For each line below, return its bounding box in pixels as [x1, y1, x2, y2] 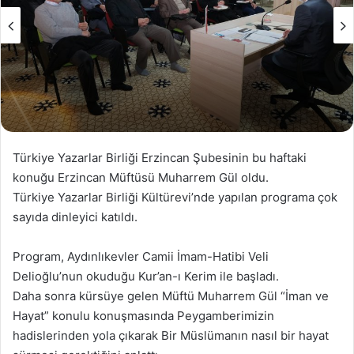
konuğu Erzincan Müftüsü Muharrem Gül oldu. [13, 169, 269, 185]
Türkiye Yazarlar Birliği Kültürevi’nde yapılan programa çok [13, 189, 337, 205]
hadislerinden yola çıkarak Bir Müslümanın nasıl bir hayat [13, 327, 329, 343]
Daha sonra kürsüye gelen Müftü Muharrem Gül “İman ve [13, 288, 329, 303]
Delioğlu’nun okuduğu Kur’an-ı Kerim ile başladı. [13, 268, 279, 284]
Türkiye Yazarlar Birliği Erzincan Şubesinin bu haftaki [13, 149, 307, 165]
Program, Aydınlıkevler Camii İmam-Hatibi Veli [13, 248, 269, 264]
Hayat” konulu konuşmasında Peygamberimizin [13, 307, 274, 323]
